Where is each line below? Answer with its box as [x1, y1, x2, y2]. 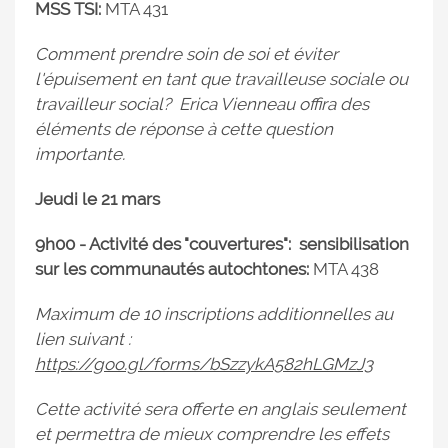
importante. [35, 144, 125, 164]
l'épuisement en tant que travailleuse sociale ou [35, 69, 408, 89]
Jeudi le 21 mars [35, 189, 160, 209]
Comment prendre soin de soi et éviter [35, 44, 338, 64]
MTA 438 [313, 259, 379, 279]
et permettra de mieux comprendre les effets [35, 424, 389, 444]
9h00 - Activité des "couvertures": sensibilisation [35, 234, 409, 254]
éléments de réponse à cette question [35, 119, 333, 139]
